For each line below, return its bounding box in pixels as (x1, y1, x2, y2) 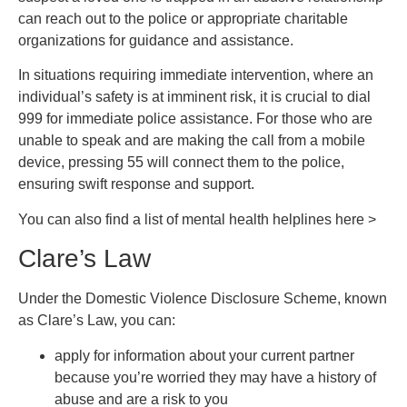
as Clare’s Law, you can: (18, 313, 175, 329)
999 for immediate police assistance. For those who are (18, 111, 372, 127)
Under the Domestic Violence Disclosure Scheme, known (18, 291, 387, 307)
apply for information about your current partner (55, 347, 354, 363)
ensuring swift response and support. (18, 176, 254, 193)
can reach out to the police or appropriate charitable (18, 11, 348, 27)
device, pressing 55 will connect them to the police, (18, 154, 344, 171)
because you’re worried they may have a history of (55, 369, 376, 385)
